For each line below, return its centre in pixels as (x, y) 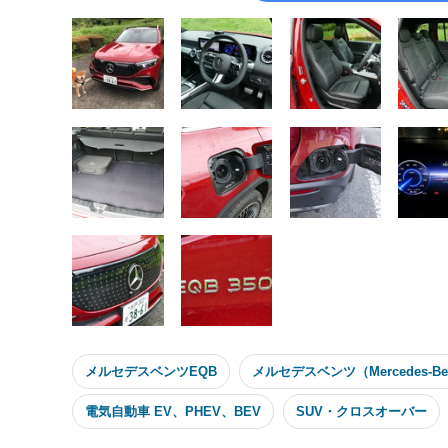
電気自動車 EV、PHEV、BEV (173, 411)
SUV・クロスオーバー (361, 411)
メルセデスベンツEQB (151, 371)
